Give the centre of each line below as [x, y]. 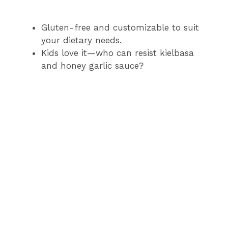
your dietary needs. [81, 40]
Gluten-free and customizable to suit [120, 28]
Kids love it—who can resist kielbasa [118, 53]
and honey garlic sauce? [92, 66]
